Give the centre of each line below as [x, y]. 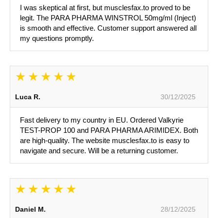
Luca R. [28, 97]
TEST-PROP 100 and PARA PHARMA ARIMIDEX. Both [109, 130]
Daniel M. [30, 209]
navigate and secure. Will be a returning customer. [99, 151]
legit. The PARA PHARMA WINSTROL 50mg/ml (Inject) [108, 18]
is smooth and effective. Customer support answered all [108, 28]
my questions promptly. [57, 38]
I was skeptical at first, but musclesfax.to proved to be [105, 8]
